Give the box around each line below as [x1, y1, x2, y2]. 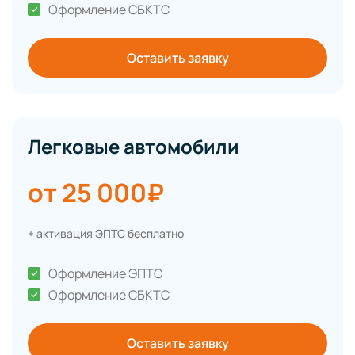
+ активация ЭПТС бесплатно [28, 226, 184, 242]
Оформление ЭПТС [48, 265, 162, 283]
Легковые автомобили [28, 133, 239, 160]
